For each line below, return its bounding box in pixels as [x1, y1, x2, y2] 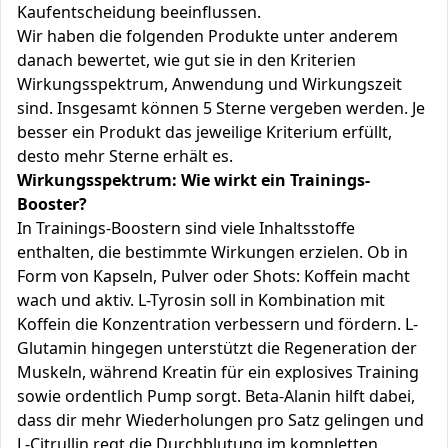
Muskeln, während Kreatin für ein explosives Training [17, 361, 419, 383]
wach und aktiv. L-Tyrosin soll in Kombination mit [17, 289, 385, 311]
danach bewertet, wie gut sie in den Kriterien [17, 49, 356, 71]
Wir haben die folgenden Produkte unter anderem [17, 25, 398, 47]
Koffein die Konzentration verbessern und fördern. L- [17, 313, 418, 335]
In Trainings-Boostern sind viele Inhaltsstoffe [17, 217, 355, 239]
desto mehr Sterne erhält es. [17, 145, 233, 167]
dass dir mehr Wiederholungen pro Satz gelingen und [17, 409, 424, 431]
